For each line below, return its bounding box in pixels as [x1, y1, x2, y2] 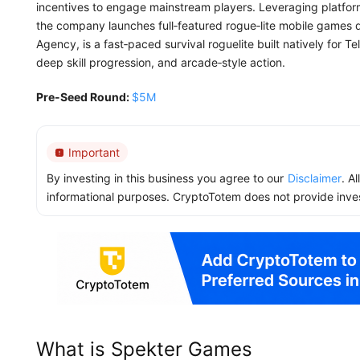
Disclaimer [288, 171, 342, 185]
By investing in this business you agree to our [47, 171, 284, 185]
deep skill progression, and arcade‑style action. [36, 55, 285, 69]
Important [68, 145, 120, 159]
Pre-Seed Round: [36, 90, 132, 104]
